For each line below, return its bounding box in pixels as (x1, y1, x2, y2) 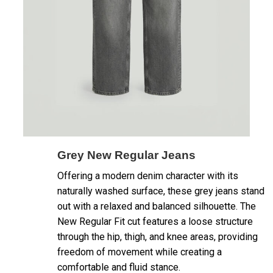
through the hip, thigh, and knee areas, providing (57, 231, 258, 243)
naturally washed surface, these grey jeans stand (57, 185, 264, 197)
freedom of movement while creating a (57, 246, 222, 258)
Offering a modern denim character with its (57, 170, 238, 182)
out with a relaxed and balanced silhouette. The (57, 200, 256, 213)
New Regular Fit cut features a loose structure (57, 216, 253, 228)
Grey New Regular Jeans (57, 149, 196, 162)
